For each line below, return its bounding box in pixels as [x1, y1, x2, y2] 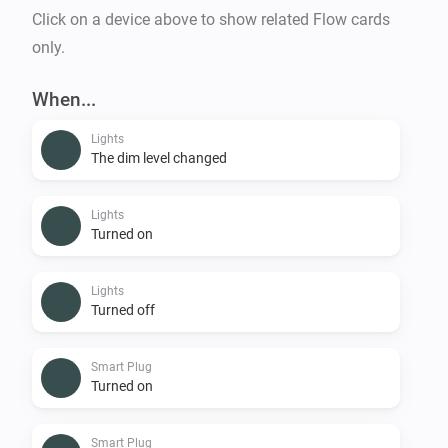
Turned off [91, 301, 155, 318]
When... [32, 87, 96, 111]
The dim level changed [91, 149, 227, 166]
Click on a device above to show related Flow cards [32, 9, 390, 29]
